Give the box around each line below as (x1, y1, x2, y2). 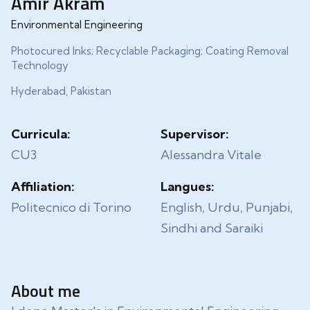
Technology (11, 59, 69, 72)
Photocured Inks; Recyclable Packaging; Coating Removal (11, 44, 289, 57)
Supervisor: (161, 126, 229, 142)
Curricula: (11, 126, 71, 142)
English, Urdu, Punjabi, (161, 199, 293, 215)
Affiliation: (11, 179, 75, 194)
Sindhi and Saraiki (161, 220, 263, 236)
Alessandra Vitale (161, 147, 262, 163)
